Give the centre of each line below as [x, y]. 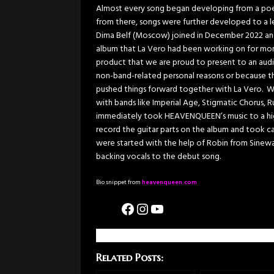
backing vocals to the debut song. [160, 157]
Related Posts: [130, 258]
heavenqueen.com [169, 183]
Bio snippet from [119, 183]
